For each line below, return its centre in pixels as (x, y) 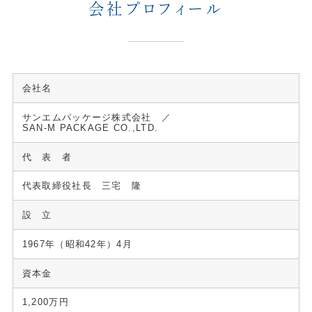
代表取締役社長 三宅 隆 (82, 186)
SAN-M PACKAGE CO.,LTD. (90, 127)
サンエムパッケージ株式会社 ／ (102, 117)
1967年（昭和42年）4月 (77, 244)
